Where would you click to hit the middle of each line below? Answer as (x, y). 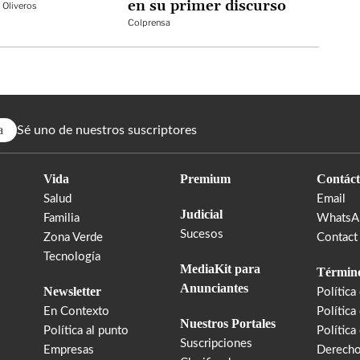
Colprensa (149, 22)
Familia (61, 218)
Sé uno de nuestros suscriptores (107, 130)
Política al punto (86, 330)
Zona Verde (73, 237)
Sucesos (202, 234)
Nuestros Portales (228, 323)
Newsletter (72, 291)
